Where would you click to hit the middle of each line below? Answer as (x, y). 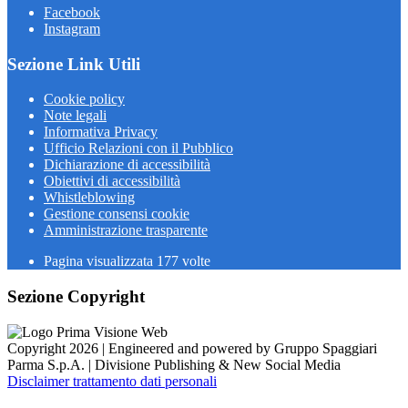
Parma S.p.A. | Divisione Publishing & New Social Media (174, 364)
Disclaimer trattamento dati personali (112, 381)
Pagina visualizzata (100, 261)
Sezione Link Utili (74, 64)
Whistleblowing (89, 198)
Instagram (72, 29)
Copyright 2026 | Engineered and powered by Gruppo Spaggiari (192, 348)
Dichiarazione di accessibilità (127, 165)
